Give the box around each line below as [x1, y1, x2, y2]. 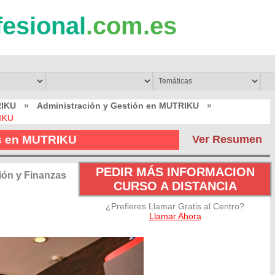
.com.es [86, 12, 177, 39]
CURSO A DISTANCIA [113, 179, 237, 193]
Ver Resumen [192, 133, 262, 145]
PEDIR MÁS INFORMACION [95, 165, 255, 179]
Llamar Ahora [149, 211, 201, 221]
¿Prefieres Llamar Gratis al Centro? [106, 201, 244, 211]
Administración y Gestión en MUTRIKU [37, 101, 199, 110]
